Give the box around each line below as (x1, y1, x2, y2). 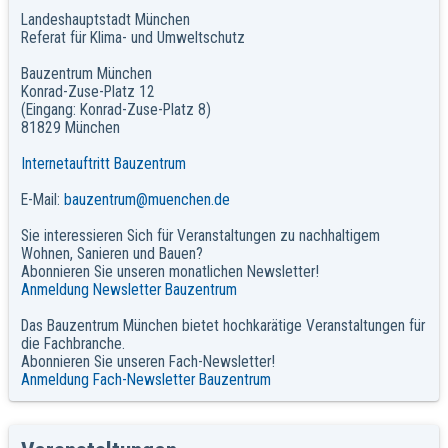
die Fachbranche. (20, 335, 125, 354)
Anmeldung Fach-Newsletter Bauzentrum (20, 371, 271, 390)
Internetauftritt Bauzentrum (20, 155, 186, 174)
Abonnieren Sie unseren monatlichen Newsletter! (20, 263, 319, 282)
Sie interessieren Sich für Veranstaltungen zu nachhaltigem (20, 227, 380, 246)
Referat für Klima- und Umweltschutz (20, 29, 245, 48)
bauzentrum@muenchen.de (63, 191, 230, 210)
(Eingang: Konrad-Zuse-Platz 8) (20, 101, 211, 120)
